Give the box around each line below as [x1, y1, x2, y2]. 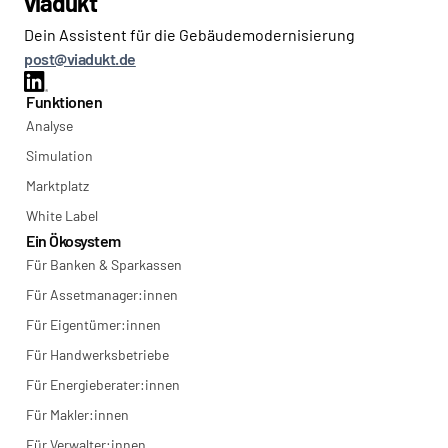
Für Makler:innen [26, 406, 129, 424]
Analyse [26, 117, 73, 135]
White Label [26, 207, 98, 225]
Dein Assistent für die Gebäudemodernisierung [24, 25, 355, 45]
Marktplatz [26, 177, 89, 195]
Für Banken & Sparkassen [26, 256, 182, 274]
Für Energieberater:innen [26, 376, 180, 394]
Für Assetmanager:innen [26, 286, 178, 304]
